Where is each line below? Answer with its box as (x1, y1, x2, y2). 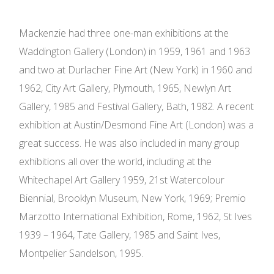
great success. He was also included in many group (19, 136, 240, 150)
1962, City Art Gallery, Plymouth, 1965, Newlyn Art (19, 81, 232, 95)
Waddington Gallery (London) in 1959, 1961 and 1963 (19, 45, 251, 59)
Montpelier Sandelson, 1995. (19, 246, 144, 261)
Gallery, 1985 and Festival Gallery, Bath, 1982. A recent (19, 100, 254, 114)
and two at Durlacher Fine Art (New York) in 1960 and (19, 63, 253, 77)
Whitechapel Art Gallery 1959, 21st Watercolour (19, 173, 225, 187)
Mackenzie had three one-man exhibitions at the (19, 26, 229, 40)
